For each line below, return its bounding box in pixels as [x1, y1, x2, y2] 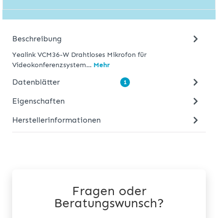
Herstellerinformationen [12, 115, 101, 125]
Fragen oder [72, 183, 146, 199]
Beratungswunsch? [54, 196, 164, 211]
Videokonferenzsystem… [12, 61, 93, 70]
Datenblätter [12, 77, 60, 87]
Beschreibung [12, 34, 62, 43]
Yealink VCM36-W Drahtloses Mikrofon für [12, 51, 146, 59]
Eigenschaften [12, 96, 65, 106]
